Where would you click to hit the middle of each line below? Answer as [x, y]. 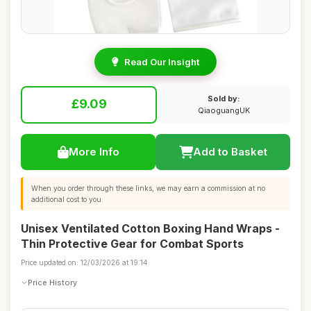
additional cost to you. [67, 199]
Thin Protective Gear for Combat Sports [132, 244]
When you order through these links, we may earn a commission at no [148, 188]
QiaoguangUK [224, 110]
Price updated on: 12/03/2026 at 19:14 [84, 262]
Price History [52, 282]
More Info [94, 152]
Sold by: [224, 99]
